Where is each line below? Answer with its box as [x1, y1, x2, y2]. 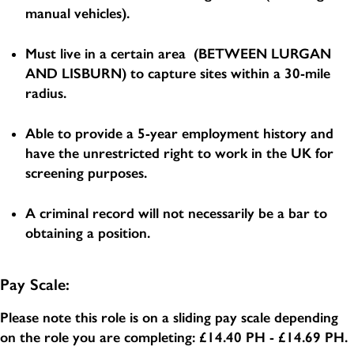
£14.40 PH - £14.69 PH [199, 328, 345, 346]
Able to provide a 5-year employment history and [25, 124, 333, 142]
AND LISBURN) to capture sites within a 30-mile [25, 64, 330, 82]
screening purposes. [25, 164, 147, 182]
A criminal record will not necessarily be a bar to [25, 204, 327, 222]
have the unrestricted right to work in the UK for [25, 144, 333, 162]
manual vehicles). [25, 4, 130, 22]
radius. [25, 84, 66, 102]
